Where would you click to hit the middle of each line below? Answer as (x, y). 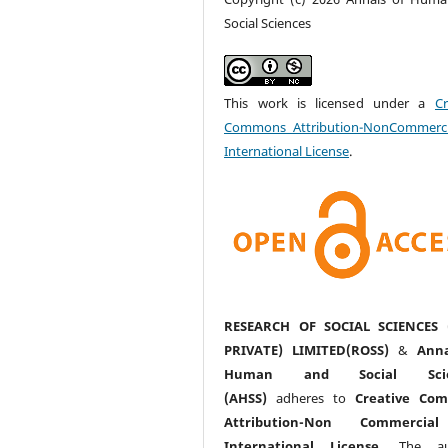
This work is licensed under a (329, 102)
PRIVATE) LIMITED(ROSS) (307, 349)
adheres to (311, 397)
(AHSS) (246, 397)
